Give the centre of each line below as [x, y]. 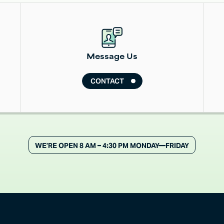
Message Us [112, 57]
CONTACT [107, 81]
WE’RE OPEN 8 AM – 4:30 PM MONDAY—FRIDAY [112, 146]
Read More [134, 8]
